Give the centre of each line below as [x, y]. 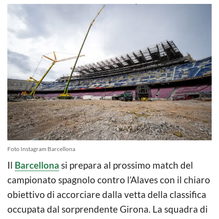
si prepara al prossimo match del [126, 165]
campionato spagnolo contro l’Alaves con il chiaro [109, 179]
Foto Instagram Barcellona [41, 149]
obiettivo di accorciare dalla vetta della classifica [107, 194]
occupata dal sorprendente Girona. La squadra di [108, 209]
